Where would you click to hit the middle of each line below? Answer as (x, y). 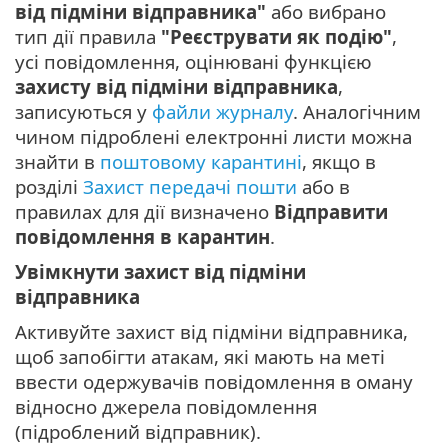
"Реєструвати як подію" (276, 37)
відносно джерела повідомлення (166, 407)
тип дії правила (88, 37)
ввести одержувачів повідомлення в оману (214, 382)
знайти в (57, 162)
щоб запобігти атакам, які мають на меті (200, 357)
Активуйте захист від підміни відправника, (211, 332)
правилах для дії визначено (144, 212)
